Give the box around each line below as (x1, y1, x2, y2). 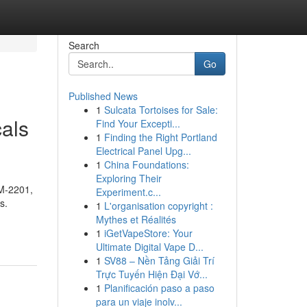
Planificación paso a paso (103, 281, 214, 295)
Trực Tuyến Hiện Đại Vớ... (95, 267, 208, 281)
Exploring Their (95, 171, 162, 185)
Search (68, 38, 99, 52)
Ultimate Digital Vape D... (95, 240, 204, 254)
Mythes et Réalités (95, 212, 176, 226)
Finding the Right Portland (103, 130, 217, 144)
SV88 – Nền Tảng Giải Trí (103, 254, 214, 267)
